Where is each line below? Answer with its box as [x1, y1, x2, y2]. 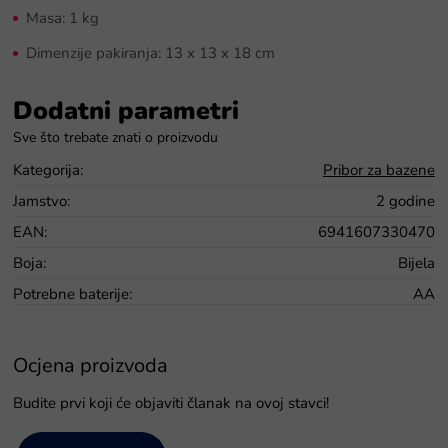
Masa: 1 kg [26, 7, 99, 28]
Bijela [398, 252, 435, 273]
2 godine [376, 190, 435, 211]
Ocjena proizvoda [13, 351, 168, 379]
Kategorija [13, 159, 80, 180]
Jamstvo [13, 190, 67, 211]
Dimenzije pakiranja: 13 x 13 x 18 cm [26, 42, 275, 63]
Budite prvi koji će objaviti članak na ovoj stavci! [13, 393, 329, 414]
